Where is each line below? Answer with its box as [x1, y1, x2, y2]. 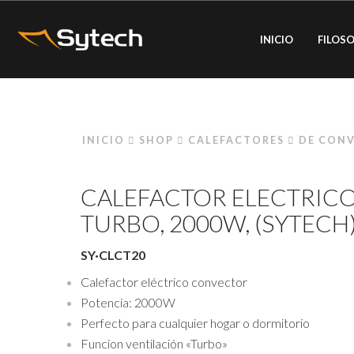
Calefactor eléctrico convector [81, 273, 247, 289]
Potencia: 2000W [81, 294, 175, 310]
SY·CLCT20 [81, 247, 145, 262]
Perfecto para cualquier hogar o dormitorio [81, 314, 310, 330]
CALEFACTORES [188, 134, 284, 146]
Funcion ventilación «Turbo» [81, 335, 228, 351]
